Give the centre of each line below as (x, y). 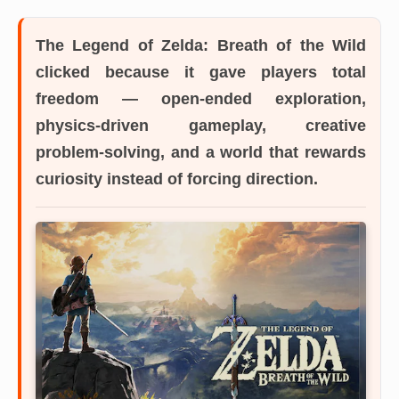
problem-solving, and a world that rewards (201, 152)
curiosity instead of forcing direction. (177, 179)
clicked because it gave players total (201, 72)
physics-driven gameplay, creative (201, 126)
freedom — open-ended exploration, (201, 99)
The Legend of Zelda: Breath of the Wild (201, 45)
